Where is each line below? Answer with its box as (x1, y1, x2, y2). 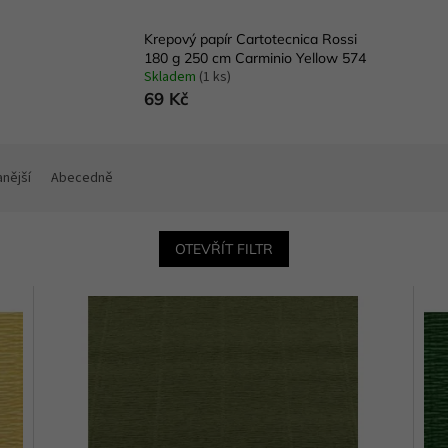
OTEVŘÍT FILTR (175, 240, 273, 259)
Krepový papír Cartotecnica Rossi (144, 30, 358, 49)
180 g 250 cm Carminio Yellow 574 (144, 49, 367, 68)
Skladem (144, 67, 200, 88)
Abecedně (51, 168, 113, 189)
